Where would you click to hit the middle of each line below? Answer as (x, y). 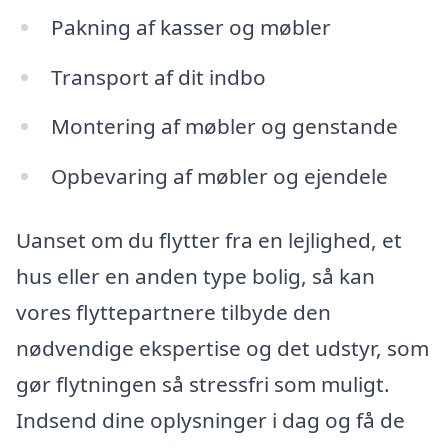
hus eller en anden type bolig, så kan (195, 276)
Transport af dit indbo (158, 76)
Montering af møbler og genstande (224, 126)
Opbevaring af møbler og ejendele (219, 176)
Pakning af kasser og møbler (190, 26)
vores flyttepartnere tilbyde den (173, 312)
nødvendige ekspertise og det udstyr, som (222, 348)
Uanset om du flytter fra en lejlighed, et (209, 240)
